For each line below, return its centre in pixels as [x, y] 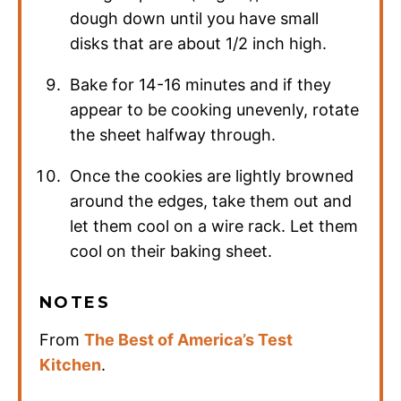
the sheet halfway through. [173, 135]
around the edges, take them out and [211, 201]
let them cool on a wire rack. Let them [214, 226]
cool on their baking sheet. [171, 252]
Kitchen [70, 365]
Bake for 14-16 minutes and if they [201, 85]
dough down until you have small [195, 19]
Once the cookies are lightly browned [212, 176]
